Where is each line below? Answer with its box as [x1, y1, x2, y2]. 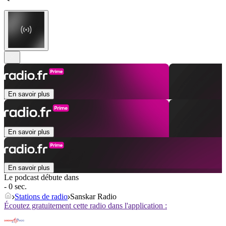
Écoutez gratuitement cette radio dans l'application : [4, 201, 167, 210]
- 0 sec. [4, 182, 27, 191]
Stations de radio [15, 192, 68, 201]
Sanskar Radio [70, 192, 117, 201]
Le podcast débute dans [4, 173, 79, 182]
